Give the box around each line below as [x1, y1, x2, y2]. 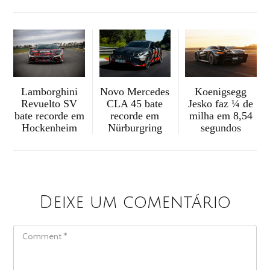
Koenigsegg [195, 86, 247, 98]
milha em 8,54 [189, 110, 253, 122]
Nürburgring [107, 122, 162, 134]
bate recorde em [14, 110, 84, 122]
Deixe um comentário [39, 193, 231, 212]
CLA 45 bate [107, 98, 163, 110]
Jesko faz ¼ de [188, 98, 254, 110]
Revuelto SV [21, 98, 78, 110]
